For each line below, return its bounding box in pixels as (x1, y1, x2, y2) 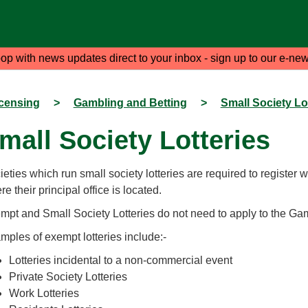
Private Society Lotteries (8, 271, 127, 283)
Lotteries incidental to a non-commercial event (8, 254, 232, 267)
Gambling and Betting (73, 97, 187, 109)
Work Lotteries (8, 287, 79, 300)
